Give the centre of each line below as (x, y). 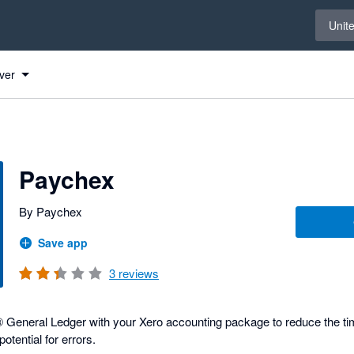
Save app (63, 243)
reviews (137, 273)
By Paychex (51, 211)
